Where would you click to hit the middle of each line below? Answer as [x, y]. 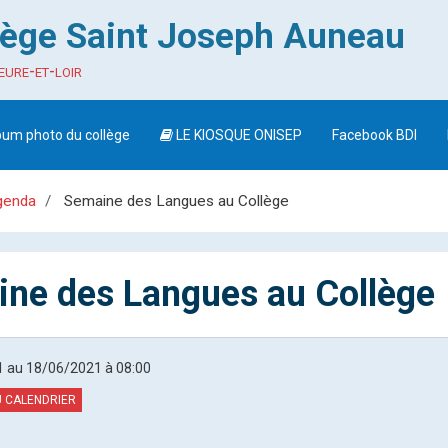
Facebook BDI [374, 135]
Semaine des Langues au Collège [174, 201]
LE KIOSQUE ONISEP [237, 135]
